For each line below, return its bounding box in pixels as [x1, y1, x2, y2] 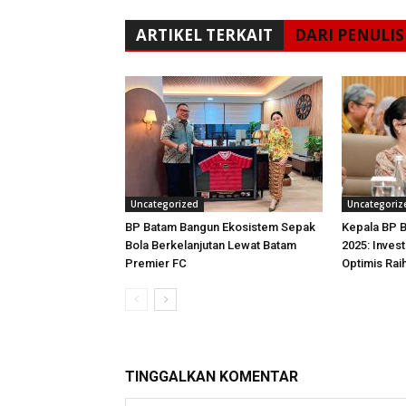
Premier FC [125, 256, 187, 270]
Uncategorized [130, 198, 198, 210]
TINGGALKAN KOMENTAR [125, 368, 298, 385]
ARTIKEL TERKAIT [136, 24, 273, 45]
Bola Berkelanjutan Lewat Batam [125, 238, 296, 252]
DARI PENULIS [295, 24, 404, 45]
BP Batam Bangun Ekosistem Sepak [125, 220, 315, 234]
